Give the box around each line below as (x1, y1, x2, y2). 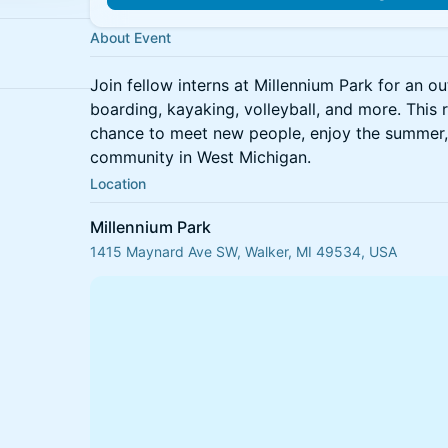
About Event (90, 29, 171, 46)
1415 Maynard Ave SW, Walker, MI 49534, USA (90, 243, 397, 260)
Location (90, 175, 146, 192)
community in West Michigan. (90, 147, 311, 167)
